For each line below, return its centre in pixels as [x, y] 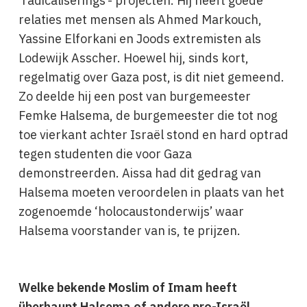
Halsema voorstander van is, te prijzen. [129, 231]
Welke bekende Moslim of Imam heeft [127, 287]
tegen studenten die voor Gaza [105, 154]
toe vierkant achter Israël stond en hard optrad [153, 135]
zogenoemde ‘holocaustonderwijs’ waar [131, 211]
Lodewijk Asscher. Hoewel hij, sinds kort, [133, 58]
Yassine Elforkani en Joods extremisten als [139, 39]
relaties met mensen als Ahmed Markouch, [140, 20]
